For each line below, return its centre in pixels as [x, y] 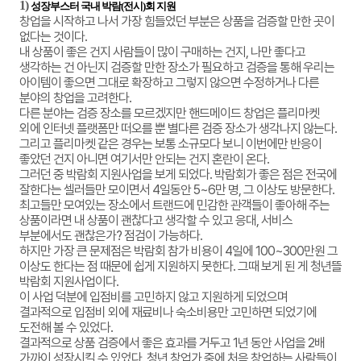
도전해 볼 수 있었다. [67, 328]
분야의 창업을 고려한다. [76, 98]
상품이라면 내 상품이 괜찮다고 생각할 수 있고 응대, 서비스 [156, 220]
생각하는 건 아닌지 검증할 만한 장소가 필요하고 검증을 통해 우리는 [176, 67]
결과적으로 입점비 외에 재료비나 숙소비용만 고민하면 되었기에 [168, 312]
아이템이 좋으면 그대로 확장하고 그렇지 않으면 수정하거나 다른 [169, 83]
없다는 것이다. [54, 37]
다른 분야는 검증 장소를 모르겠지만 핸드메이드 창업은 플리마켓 [169, 113]
